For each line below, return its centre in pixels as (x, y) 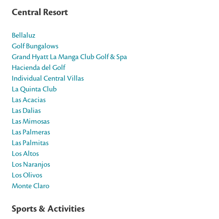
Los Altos (25, 153)
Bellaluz (23, 35)
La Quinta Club (34, 89)
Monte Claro (31, 186)
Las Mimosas (31, 121)
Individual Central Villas (48, 78)
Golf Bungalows (35, 46)
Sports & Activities (48, 208)
